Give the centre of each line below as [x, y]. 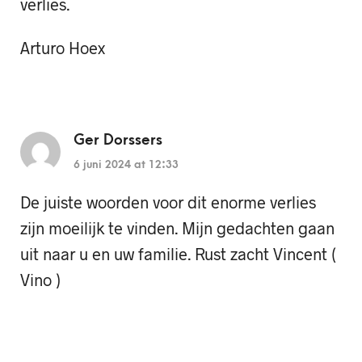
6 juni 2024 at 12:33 [126, 165]
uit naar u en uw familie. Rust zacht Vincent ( [178, 254]
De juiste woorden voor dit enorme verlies [168, 202]
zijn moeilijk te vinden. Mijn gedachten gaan [177, 228]
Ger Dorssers [118, 141]
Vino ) [40, 280]
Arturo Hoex [63, 48]
